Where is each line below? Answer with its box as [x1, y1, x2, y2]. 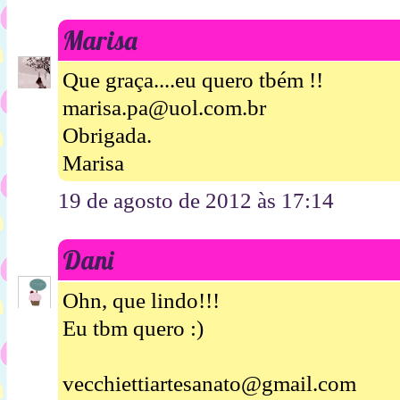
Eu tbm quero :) [62, 315, 204, 340]
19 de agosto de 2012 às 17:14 [58, 188, 334, 213]
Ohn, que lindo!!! [62, 287, 220, 312]
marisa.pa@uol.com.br [62, 96, 266, 121]
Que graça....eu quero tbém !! [62, 68, 323, 93]
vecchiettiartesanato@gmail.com [62, 371, 356, 396]
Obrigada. [62, 123, 152, 148]
